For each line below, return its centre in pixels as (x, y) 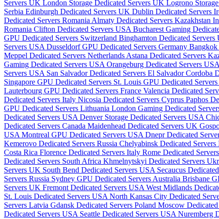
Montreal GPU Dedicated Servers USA (83, 135)
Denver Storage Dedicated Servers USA (143, 117)
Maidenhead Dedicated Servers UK (143, 126)
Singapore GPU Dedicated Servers (59, 82)
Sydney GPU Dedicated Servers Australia (117, 179)
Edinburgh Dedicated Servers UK (79, 12)
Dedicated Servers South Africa (54, 161)
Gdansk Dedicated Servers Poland (104, 205)
